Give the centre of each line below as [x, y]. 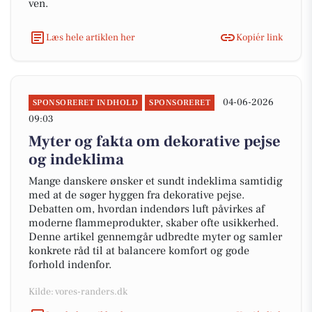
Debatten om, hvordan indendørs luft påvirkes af [147, 209]
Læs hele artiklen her [91, 37]
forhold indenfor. [70, 265]
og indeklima [76, 159]
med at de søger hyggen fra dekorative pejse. [136, 195]
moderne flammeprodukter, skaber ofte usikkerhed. [154, 223]
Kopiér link [259, 37]
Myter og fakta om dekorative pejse [155, 141]
